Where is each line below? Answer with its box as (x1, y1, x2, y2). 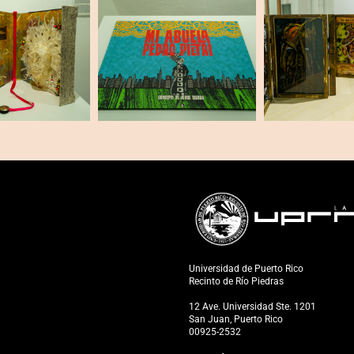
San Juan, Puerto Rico (189, 314, 283, 326)
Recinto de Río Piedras (189, 276, 284, 288)
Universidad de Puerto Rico (189, 263, 303, 275)
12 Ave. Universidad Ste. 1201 (189, 301, 316, 313)
